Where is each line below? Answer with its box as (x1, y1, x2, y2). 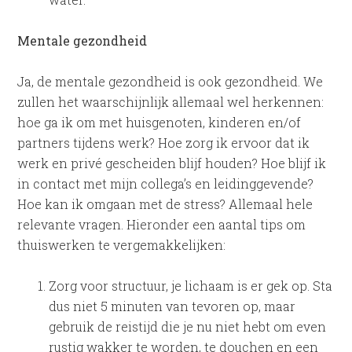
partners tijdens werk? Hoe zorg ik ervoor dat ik (17, 134, 310, 151)
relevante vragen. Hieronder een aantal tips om (17, 216, 306, 233)
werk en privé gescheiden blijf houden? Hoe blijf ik (17, 155, 327, 171)
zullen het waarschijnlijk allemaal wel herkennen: (17, 93, 324, 110)
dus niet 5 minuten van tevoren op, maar (49, 298, 296, 314)
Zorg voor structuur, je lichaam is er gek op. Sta (49, 277, 333, 294)
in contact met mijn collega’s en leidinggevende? (17, 175, 314, 192)
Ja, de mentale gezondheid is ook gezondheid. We (17, 73, 324, 90)
